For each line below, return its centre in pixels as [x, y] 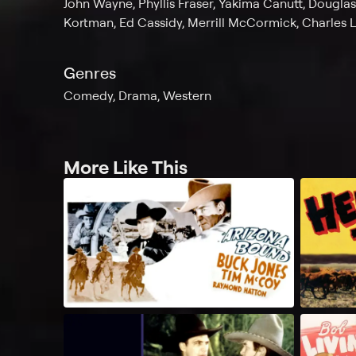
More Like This [126, 167]
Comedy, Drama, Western [137, 96]
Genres [90, 73]
